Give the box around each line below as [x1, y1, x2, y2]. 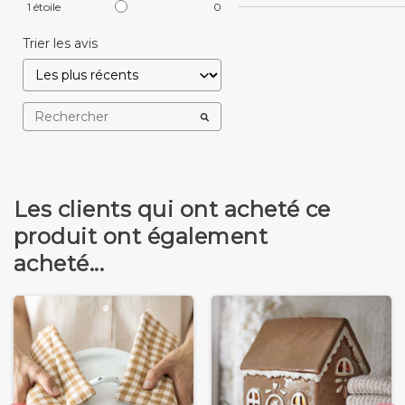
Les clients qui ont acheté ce [14, 196, 331, 223]
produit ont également [14, 223, 268, 250]
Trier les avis [23, 35, 98, 52]
